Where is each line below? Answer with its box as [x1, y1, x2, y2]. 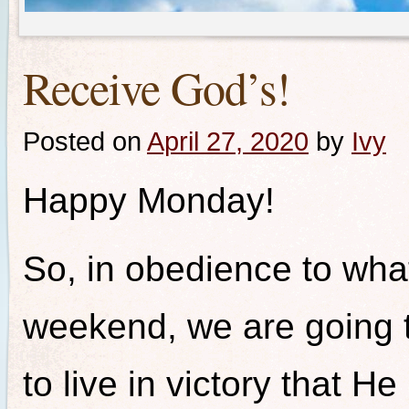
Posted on [23, 126, 142, 156]
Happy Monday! [23, 181, 275, 220]
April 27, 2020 [147, 126, 309, 156]
